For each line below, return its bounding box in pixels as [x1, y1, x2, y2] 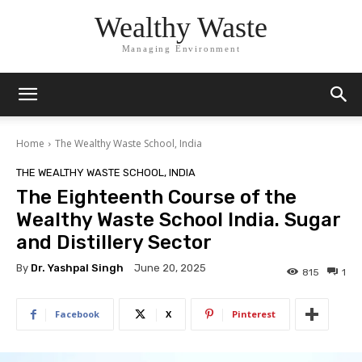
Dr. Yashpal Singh [31, 261, 124, 274]
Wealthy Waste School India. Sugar [16, 208, 340, 231]
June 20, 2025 [134, 262, 206, 275]
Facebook [55, 308, 99, 321]
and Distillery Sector [16, 231, 212, 254]
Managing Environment [121, 44, 241, 54]
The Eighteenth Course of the [16, 186, 297, 208]
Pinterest [232, 308, 276, 321]
